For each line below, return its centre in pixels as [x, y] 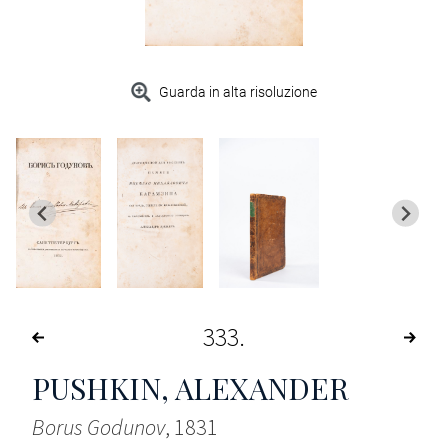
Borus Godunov [98, 427]
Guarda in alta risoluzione [238, 92]
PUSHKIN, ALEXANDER [190, 388]
